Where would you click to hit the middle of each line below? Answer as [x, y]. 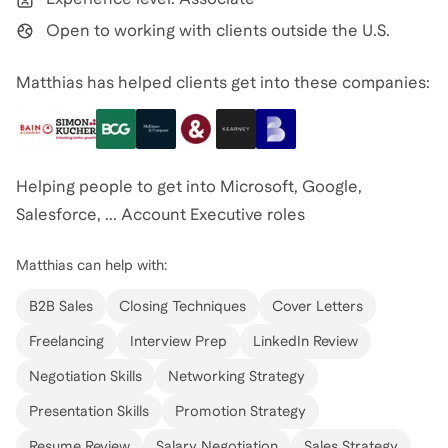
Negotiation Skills [85, 375]
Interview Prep [178, 340]
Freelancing [66, 340]
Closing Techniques [182, 305]
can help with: [120, 264]
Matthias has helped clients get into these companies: [223, 82]
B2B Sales [61, 305]
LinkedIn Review [305, 340]
